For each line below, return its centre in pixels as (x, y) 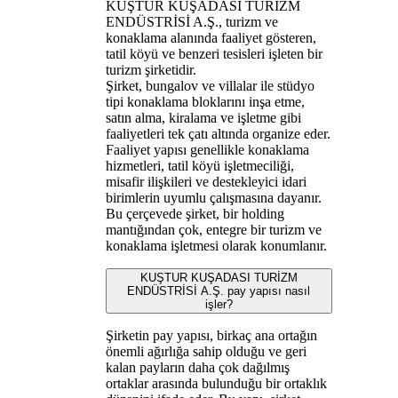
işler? (219, 304)
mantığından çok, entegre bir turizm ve (213, 229)
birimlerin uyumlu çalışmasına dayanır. (213, 197)
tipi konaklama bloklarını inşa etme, (205, 101)
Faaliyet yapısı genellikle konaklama (207, 149)
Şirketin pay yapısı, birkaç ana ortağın (211, 335)
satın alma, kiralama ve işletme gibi (203, 117)
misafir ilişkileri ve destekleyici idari (206, 181)
